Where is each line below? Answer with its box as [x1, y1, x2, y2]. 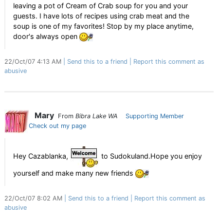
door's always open [13, 32, 79, 41]
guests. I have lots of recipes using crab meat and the [13, 12, 189, 20]
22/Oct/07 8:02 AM [4, 195, 64, 202]
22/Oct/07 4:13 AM [4, 58, 63, 66]
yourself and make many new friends [13, 169, 135, 177]
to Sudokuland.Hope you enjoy [99, 152, 202, 161]
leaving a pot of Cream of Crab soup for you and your [13, 1, 188, 10]
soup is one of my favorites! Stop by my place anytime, [13, 22, 194, 31]
